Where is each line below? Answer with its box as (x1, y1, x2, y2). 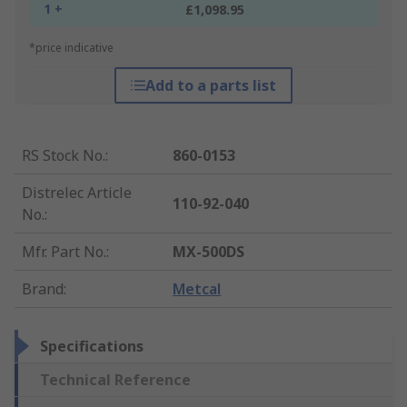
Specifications (40, 336, 144, 357)
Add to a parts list (144, 75, 276, 96)
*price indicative (29, 40, 114, 56)
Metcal (173, 279, 222, 300)
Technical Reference (40, 370, 191, 391)
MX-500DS (173, 242, 245, 263)
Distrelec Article (22, 183, 132, 203)
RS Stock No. (22, 145, 105, 166)
